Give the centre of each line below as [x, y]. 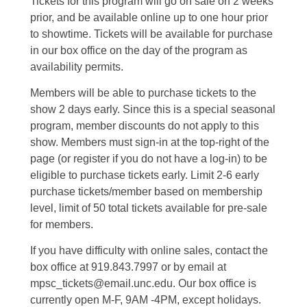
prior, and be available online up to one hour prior [149, 17]
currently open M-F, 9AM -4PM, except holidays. [146, 300]
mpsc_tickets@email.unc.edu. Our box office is [143, 283]
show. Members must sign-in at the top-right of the [150, 142]
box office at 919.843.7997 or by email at [128, 267]
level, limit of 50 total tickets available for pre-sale [149, 208]
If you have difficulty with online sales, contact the [149, 250]
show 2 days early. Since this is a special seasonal [153, 109]
